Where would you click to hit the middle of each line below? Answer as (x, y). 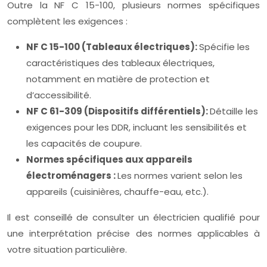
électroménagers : (72, 176)
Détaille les (234, 111)
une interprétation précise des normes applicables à (133, 233)
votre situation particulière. (67, 249)
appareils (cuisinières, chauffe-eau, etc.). (117, 192)
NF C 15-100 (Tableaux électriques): (113, 47)
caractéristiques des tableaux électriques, (120, 63)
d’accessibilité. (59, 95)
